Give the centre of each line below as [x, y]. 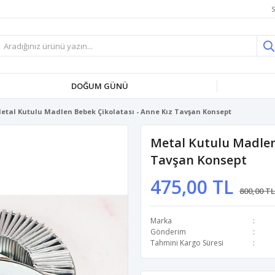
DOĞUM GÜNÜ [100, 86]
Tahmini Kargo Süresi [187, 243]
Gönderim [168, 232]
